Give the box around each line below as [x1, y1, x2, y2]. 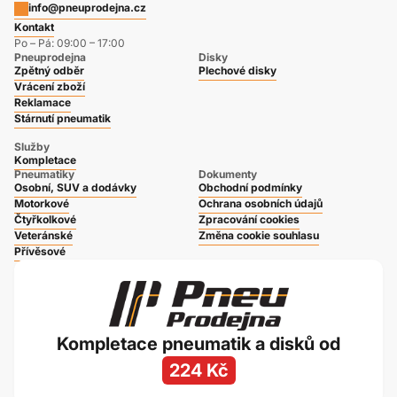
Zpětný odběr [14, 64, 84, 78]
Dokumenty [198, 167, 257, 182]
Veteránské [14, 229, 73, 243]
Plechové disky [198, 64, 276, 78]
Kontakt [14, 20, 54, 35]
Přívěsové [14, 245, 66, 259]
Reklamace [14, 96, 71, 110]
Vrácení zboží [14, 80, 85, 94]
